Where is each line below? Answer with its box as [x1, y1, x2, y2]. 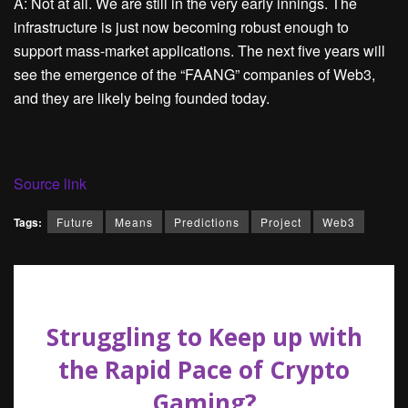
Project [260, 214, 301, 230]
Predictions [174, 214, 240, 230]
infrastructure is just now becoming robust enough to [14, 16, 349, 38]
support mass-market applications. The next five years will [14, 40, 385, 62]
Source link [14, 173, 87, 195]
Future [56, 214, 94, 230]
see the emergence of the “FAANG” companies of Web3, [14, 64, 375, 86]
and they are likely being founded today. [14, 87, 270, 109]
